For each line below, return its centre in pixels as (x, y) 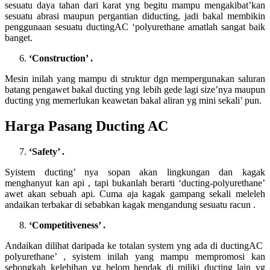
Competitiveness (65, 225)
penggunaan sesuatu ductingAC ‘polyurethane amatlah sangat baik (135, 27)
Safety (45, 151)
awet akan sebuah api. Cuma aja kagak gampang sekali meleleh (135, 193)
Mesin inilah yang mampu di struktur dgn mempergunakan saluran (135, 79)
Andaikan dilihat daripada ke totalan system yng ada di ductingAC (135, 245)
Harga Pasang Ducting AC (86, 126)
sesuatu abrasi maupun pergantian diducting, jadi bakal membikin (135, 16)
